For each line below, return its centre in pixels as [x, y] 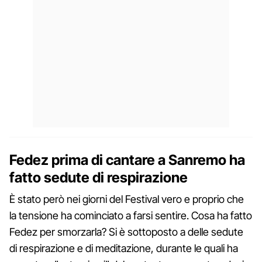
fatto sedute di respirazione [99, 177]
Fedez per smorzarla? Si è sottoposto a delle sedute [126, 232]
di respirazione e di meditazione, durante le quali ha [124, 248]
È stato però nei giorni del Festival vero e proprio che [127, 199]
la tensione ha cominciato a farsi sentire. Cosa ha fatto [131, 215]
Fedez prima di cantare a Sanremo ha [127, 160]
